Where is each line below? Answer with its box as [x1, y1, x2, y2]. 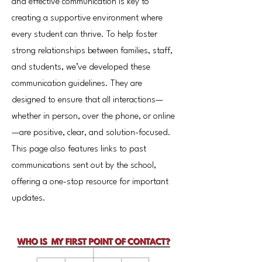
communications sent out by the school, [12, 161, 156, 170]
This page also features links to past [12, 145, 146, 154]
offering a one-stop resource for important [12, 178, 168, 187]
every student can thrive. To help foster [12, 30, 157, 39]
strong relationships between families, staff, [12, 47, 173, 56]
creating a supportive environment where [12, 14, 163, 23]
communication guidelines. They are [12, 80, 142, 88]
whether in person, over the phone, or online [12, 112, 175, 121]
